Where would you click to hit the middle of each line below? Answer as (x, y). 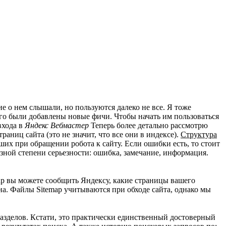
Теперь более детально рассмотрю (148, 125)
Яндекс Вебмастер (57, 125)
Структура (199, 134)
